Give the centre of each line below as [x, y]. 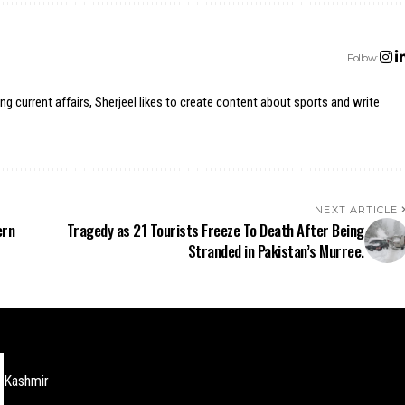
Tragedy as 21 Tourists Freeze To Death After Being [215, 230]
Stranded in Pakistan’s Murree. [276, 251]
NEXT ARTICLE [357, 210]
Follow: [363, 57]
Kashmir [26, 381]
